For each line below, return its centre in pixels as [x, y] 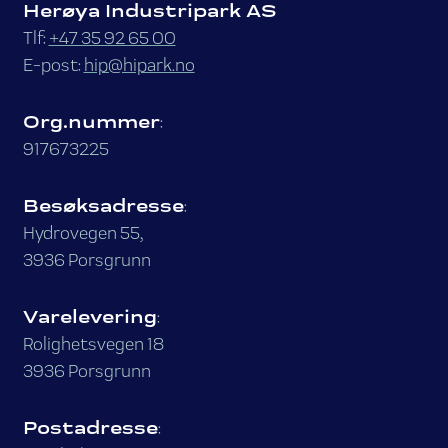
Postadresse [90, 428]
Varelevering [89, 317]
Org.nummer [91, 122]
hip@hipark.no [139, 65]
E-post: [53, 65]
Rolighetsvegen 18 [93, 344]
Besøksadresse [103, 206]
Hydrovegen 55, [82, 233]
